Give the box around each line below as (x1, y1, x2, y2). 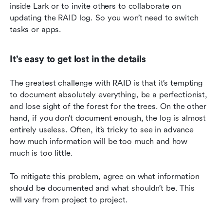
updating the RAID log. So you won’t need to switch (10, 13, 199, 23)
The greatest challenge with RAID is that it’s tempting (10, 78, 203, 88)
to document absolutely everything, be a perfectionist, (10, 90, 208, 100)
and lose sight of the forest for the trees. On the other (10, 102, 206, 111)
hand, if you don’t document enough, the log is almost (10, 113, 206, 123)
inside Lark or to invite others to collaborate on (10, 1, 181, 11)
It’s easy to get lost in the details (10, 54, 146, 65)
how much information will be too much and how (10, 137, 188, 146)
